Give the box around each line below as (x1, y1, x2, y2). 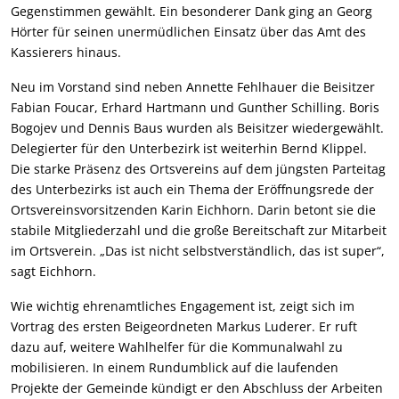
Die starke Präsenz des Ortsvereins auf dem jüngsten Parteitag (11, 159, 386, 177)
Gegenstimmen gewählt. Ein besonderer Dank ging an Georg (11, 2, 372, 20)
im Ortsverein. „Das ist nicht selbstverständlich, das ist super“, (11, 241, 385, 259)
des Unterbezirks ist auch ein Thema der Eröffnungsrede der (11, 180, 374, 198)
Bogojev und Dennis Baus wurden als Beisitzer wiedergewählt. (11, 118, 384, 136)
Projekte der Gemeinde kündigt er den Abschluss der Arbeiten (11, 379, 383, 396)
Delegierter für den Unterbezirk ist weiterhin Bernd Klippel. (11, 139, 367, 157)
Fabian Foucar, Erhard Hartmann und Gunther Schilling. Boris (11, 98, 379, 116)
